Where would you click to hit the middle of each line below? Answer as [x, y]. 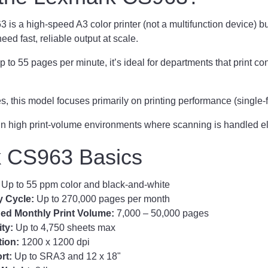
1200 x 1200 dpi [54, 242]
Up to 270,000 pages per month [102, 199]
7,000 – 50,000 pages [162, 213]
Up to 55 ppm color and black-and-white [86, 184]
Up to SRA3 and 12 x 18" [68, 256]
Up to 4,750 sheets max [66, 227]
